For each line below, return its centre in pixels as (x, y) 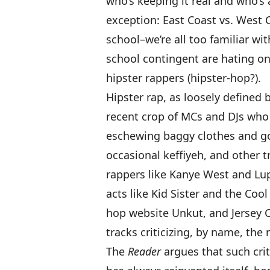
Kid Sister (175, 194)
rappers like (138, 174)
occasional (135, 155)
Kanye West (199, 174)
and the (222, 194)
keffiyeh (184, 155)
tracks (122, 232)
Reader (144, 252)
